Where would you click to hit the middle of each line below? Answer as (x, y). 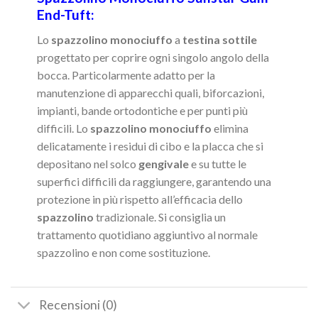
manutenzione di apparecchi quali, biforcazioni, (150, 92)
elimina (230, 128)
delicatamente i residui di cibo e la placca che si (150, 146)
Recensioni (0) (78, 305)
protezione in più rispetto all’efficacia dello (139, 199)
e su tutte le (217, 163)
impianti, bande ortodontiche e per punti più (142, 110)
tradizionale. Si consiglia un (159, 216)
